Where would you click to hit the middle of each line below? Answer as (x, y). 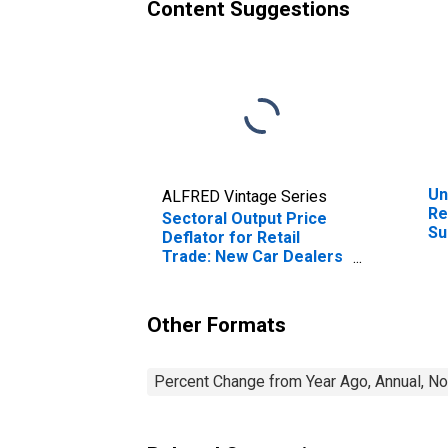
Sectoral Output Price (244, 218)
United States (213, 294)
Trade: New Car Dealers (252, 256)
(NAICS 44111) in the (239, 275)
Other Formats (216, 324)
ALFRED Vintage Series (244, 196)
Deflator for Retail (231, 237)
